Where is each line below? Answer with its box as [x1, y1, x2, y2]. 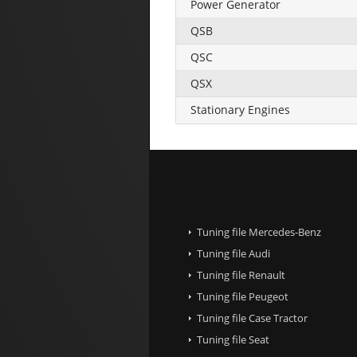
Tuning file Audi [197, 245, 270, 261]
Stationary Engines [190, 101, 290, 117]
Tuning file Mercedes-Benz [197, 224, 321, 239]
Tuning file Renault [197, 267, 285, 282]
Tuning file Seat [197, 331, 269, 347]
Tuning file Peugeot [197, 288, 288, 304]
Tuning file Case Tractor [197, 310, 308, 325]
